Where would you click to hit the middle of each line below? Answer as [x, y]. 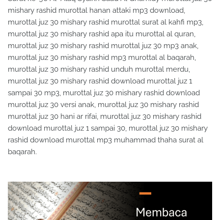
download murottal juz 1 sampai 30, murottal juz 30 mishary [108, 128]
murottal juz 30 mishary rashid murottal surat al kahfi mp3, [106, 22]
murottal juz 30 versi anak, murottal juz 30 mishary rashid [103, 105]
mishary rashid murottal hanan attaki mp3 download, [96, 11]
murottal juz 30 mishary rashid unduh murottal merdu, [99, 69]
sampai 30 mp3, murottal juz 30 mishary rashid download [104, 93]
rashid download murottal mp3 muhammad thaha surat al [106, 140]
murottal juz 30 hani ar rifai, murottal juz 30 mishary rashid [105, 117]
